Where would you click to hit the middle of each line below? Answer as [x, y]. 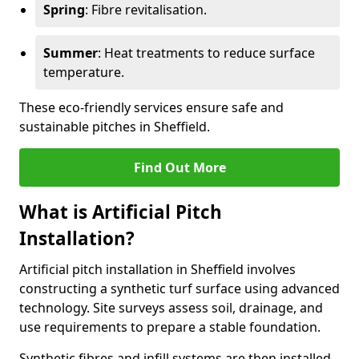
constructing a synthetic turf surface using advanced [179, 288]
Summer [71, 53]
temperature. [84, 72]
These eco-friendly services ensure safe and [151, 107]
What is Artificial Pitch [121, 212]
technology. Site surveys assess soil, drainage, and [171, 308]
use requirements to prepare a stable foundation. [170, 327]
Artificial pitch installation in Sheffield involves [157, 269]
